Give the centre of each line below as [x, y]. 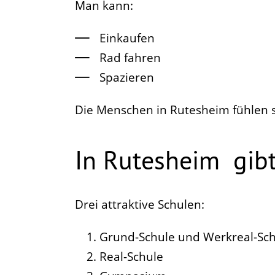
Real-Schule [131, 256]
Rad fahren [130, 58]
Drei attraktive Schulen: [140, 204]
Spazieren [127, 78]
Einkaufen [127, 38]
